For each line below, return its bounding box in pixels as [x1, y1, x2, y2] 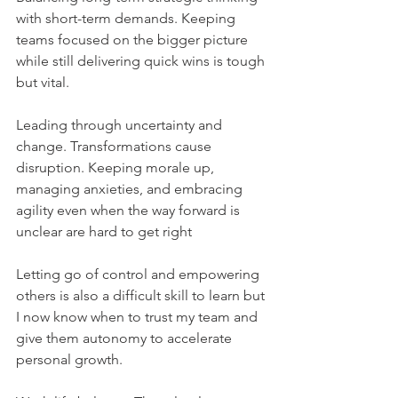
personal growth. [16, 351, 123, 368]
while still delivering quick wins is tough [16, 52, 268, 69]
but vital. [16, 74, 69, 91]
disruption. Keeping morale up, [16, 159, 218, 176]
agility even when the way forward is [16, 202, 243, 219]
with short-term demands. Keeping [16, 10, 239, 27]
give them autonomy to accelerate [16, 330, 235, 346]
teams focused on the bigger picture [16, 31, 251, 48]
